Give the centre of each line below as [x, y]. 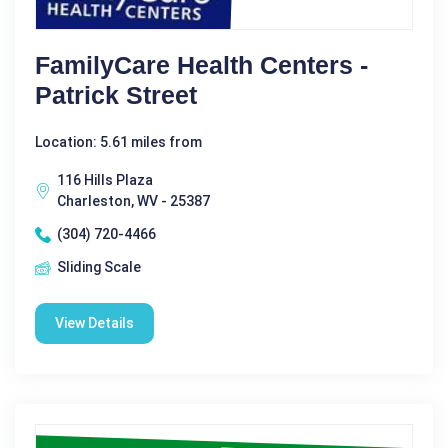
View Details [94, 323]
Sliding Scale [99, 267]
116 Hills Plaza [105, 180]
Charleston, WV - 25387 [133, 201]
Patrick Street [116, 95]
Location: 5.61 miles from [118, 142]
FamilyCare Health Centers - [201, 65]
